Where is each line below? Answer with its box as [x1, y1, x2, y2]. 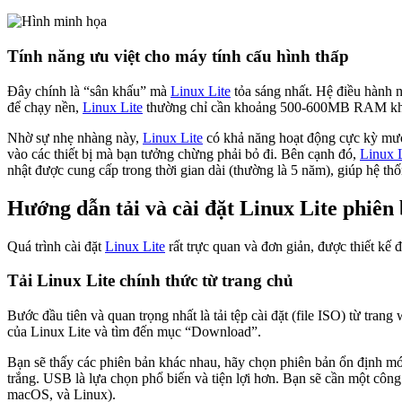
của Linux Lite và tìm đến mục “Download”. [7, 324, 261, 339]
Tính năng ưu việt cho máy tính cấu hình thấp [7, 47, 349, 66]
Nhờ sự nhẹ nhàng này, [7, 129, 143, 145]
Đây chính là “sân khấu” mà [7, 83, 170, 99]
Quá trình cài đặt [7, 238, 105, 254]
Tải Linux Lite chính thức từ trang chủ [7, 271, 293, 291]
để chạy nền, [7, 99, 83, 115]
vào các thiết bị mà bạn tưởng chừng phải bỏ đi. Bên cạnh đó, [7, 145, 360, 162]
